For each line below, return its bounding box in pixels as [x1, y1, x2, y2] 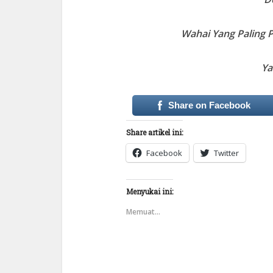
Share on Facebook [168, 99, 250, 110]
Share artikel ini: [126, 127, 183, 137]
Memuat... [126, 206, 160, 217]
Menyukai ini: [126, 186, 173, 196]
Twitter [214, 147, 239, 158]
